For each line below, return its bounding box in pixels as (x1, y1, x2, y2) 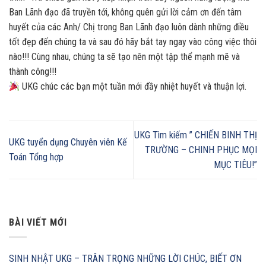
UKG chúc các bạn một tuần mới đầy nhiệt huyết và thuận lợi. (20, 80, 247, 92)
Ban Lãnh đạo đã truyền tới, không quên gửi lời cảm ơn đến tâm (9, 6, 242, 18)
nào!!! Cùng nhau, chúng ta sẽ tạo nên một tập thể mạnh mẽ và (9, 50, 240, 62)
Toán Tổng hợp (9, 151, 64, 163)
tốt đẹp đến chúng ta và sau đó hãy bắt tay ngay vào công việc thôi (9, 36, 256, 47)
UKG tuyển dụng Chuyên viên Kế (9, 137, 127, 148)
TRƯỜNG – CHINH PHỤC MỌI (145, 144, 257, 156)
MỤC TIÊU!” (214, 159, 257, 170)
